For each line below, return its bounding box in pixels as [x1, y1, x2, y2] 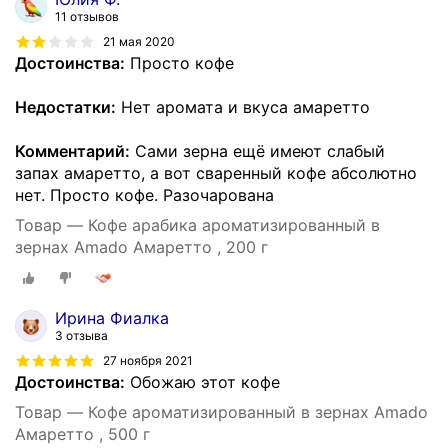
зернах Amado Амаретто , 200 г [15, 236, 268, 257]
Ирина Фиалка [55, 308, 169, 329]
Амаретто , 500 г [15, 424, 150, 445]
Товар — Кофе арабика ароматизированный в [15, 214, 380, 235]
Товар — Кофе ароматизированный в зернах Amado [15, 402, 428, 423]
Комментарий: [15, 140, 130, 161]
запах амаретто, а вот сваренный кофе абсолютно [15, 162, 417, 183]
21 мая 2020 [103, 33, 175, 49]
